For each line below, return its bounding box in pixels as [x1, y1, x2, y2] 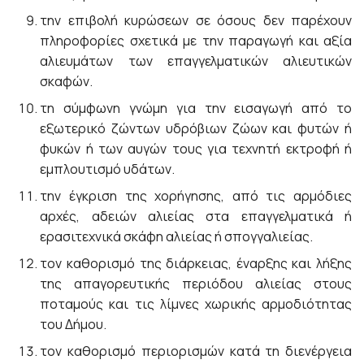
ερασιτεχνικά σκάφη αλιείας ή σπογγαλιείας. [40, 227, 314, 245]
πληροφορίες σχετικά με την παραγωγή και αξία [40, 32, 352, 50]
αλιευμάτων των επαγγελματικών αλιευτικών [40, 52, 352, 70]
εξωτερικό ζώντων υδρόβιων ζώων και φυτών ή [40, 119, 352, 137]
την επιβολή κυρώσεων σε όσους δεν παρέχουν [40, 11, 352, 29]
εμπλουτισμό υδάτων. [40, 160, 175, 178]
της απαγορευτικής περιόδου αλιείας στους [40, 275, 352, 292]
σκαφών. [40, 72, 93, 90]
